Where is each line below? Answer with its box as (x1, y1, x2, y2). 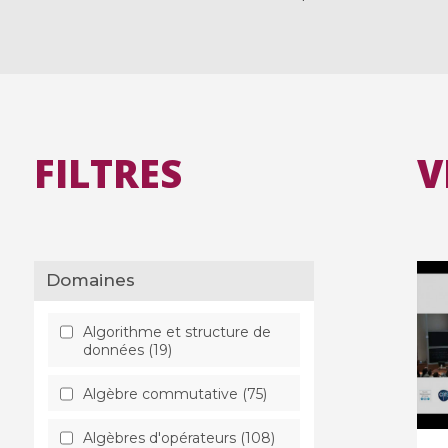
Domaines (60, 270, 136, 291)
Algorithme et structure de (82, 322, 271, 341)
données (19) (82, 340, 172, 359)
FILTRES (33, 147, 182, 200)
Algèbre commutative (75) (82, 384, 267, 403)
